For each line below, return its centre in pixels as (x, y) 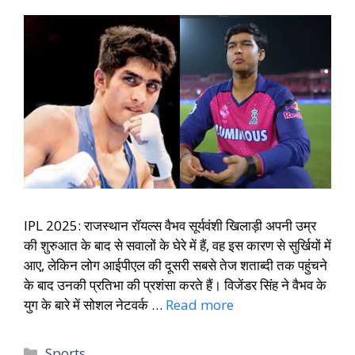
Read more (200, 304)
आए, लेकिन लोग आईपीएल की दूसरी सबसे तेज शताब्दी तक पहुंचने (176, 265)
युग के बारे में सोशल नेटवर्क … (95, 304)
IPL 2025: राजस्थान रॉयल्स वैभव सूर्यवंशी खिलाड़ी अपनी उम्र (170, 225)
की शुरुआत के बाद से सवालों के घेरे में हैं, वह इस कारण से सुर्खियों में (177, 245)
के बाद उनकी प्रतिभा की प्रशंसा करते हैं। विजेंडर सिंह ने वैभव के (175, 284)
